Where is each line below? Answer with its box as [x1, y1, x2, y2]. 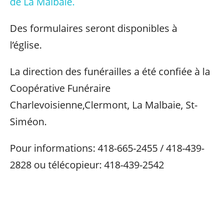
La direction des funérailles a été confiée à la [10, 65, 210, 78]
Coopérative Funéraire [10, 82, 110, 95]
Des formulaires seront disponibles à [10, 22, 177, 35]
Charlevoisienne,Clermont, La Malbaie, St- [10, 98, 197, 111]
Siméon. [10, 115, 47, 128]
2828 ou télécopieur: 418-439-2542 [10, 158, 164, 171]
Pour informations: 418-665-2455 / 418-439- [10, 141, 204, 155]
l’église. [10, 38, 42, 52]
